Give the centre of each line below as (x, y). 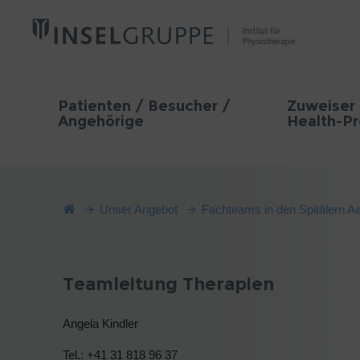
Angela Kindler (100, 323)
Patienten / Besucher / (144, 106)
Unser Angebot (139, 209)
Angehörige (101, 121)
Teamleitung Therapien (168, 284)
